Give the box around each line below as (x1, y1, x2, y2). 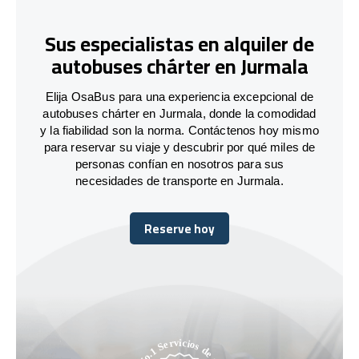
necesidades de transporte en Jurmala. (75, 173, 284, 188)
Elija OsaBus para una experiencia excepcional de (45, 89, 314, 103)
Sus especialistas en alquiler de (45, 25, 314, 63)
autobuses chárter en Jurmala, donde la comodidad (42, 106, 317, 120)
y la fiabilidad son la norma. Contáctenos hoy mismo (40, 123, 319, 137)
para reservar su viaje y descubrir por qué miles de (43, 139, 316, 154)
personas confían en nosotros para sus (75, 156, 284, 171)
